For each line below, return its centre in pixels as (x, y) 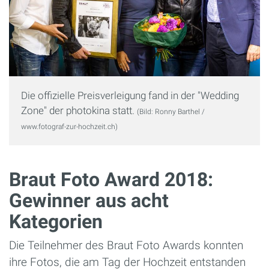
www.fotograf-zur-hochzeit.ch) (69, 127)
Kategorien (56, 222)
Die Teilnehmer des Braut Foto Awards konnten (126, 246)
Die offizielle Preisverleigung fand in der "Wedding (130, 96)
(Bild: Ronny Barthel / (171, 112)
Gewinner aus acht (89, 201)
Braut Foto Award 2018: (111, 180)
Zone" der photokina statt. (79, 111)
